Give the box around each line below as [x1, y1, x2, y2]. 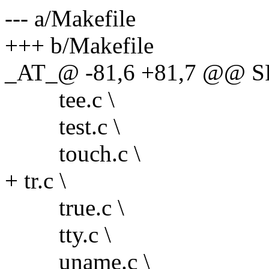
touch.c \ [5, 140, 141, 166]
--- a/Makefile [5, 5, 136, 31]
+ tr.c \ [5, 167, 66, 193]
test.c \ [5, 113, 120, 139]
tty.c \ [5, 221, 111, 247]
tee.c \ [5, 86, 115, 112]
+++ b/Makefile [5, 32, 154, 58]
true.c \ [5, 194, 124, 220]
